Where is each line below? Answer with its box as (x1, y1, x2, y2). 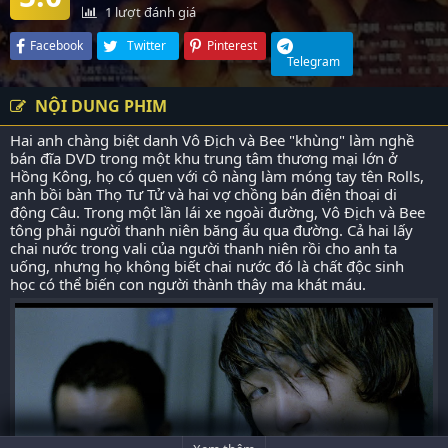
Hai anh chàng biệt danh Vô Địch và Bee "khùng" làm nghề (10, 130, 414, 150)
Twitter (127, 37, 166, 54)
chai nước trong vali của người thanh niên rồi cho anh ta (10, 238, 397, 258)
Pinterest (206, 37, 257, 54)
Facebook (30, 37, 83, 54)
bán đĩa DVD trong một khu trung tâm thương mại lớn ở (10, 148, 397, 168)
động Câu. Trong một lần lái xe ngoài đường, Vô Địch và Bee (10, 202, 425, 222)
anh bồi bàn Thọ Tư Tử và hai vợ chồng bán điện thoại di (10, 184, 397, 204)
